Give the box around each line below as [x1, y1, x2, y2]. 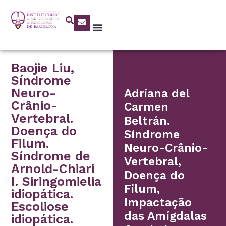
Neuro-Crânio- [124, 141, 208, 155]
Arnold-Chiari [11, 161, 95, 177]
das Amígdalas [124, 209, 207, 223]
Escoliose [11, 199, 69, 214]
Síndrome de [11, 149, 91, 164]
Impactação [124, 196, 192, 210]
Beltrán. [124, 114, 171, 128]
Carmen [124, 100, 169, 115]
